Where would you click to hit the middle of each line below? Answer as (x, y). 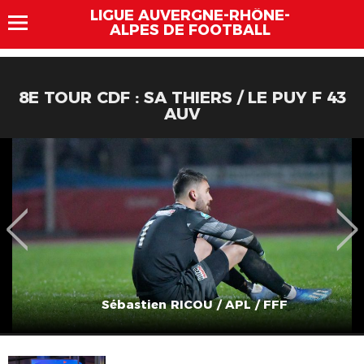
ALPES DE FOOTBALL (190, 30)
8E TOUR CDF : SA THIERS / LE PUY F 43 (182, 97)
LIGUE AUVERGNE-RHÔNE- (190, 15)
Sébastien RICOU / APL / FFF (194, 304)
